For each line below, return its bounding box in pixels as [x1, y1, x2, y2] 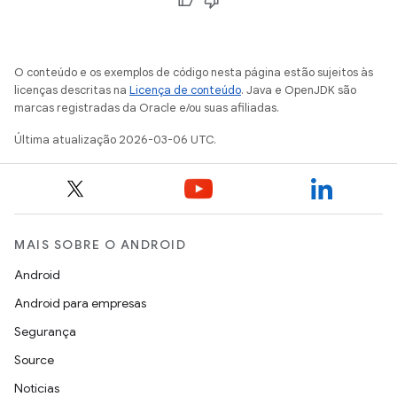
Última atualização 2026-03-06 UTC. [14, 131, 216, 147]
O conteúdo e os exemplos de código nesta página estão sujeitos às [14, 64, 373, 80]
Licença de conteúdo [129, 82, 241, 97]
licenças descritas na [14, 82, 129, 97]
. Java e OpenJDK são [241, 82, 356, 97]
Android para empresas [14, 295, 146, 311]
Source [14, 352, 54, 368]
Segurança [14, 323, 76, 339]
